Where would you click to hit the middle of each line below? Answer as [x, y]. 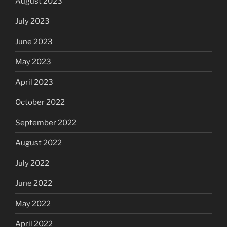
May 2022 [33, 203]
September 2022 [46, 122]
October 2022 [40, 102]
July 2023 [32, 21]
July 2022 [32, 163]
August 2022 [39, 143]
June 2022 [34, 183]
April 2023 [34, 82]
